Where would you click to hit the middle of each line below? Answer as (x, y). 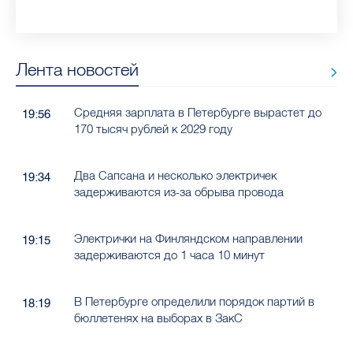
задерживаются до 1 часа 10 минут (169, 255)
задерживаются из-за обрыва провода (178, 191)
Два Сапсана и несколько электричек (175, 175)
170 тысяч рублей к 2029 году (153, 128)
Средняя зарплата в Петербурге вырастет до (197, 112)
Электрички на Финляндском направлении (188, 238)
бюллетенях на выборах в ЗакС (158, 318)
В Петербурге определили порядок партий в (194, 301)
